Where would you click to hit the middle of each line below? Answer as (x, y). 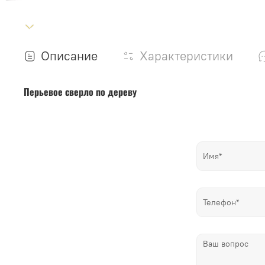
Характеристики (186, 56)
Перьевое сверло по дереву (80, 91)
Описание (69, 56)
